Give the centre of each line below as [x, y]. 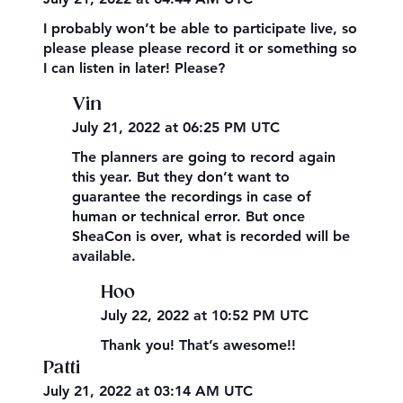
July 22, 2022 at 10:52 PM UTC [205, 316]
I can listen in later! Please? [134, 68]
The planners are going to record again [204, 157]
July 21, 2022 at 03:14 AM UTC [148, 390]
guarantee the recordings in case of [192, 197]
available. [104, 256]
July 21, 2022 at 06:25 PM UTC [176, 128]
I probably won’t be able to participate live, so [201, 29]
